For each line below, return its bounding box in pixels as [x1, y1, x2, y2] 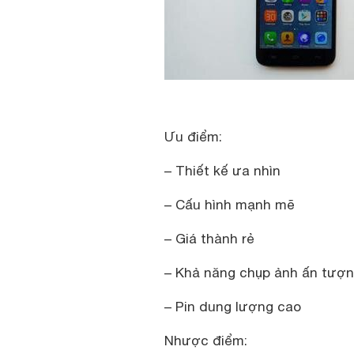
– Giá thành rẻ [164, 231, 254, 247]
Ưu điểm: [164, 129, 222, 145]
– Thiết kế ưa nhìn [164, 163, 281, 179]
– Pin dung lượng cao [164, 299, 301, 314]
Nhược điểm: [164, 333, 247, 348]
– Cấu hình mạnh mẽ [164, 197, 295, 213]
